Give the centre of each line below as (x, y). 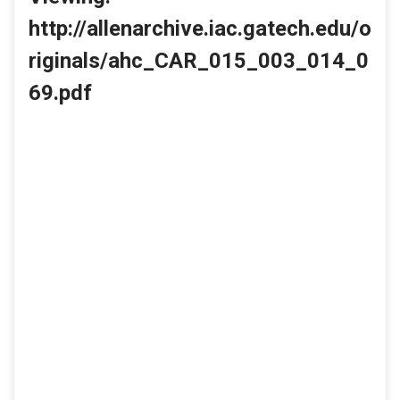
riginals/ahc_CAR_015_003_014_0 (199, 60)
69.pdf (60, 92)
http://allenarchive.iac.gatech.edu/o (200, 28)
